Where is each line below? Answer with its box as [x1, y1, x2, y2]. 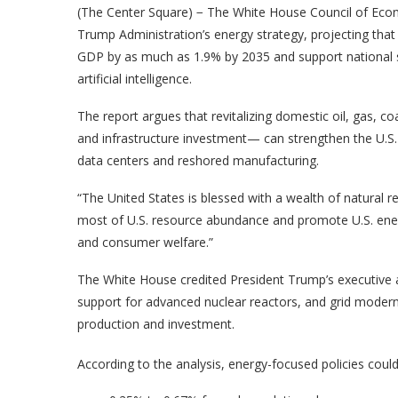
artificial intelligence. [77, 70, 192, 87]
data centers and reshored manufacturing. [77, 152, 319, 169]
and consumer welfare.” [77, 234, 213, 251]
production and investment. [77, 315, 235, 332]
